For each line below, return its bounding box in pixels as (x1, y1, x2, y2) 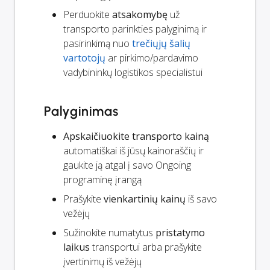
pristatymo (155, 226, 205, 240)
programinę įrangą (63, 173, 142, 187)
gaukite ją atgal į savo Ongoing (63, 159, 191, 172)
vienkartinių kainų (104, 192, 186, 206)
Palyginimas (44, 103, 119, 120)
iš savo (186, 192, 217, 206)
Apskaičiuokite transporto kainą (63, 130, 209, 143)
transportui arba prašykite (90, 240, 202, 254)
